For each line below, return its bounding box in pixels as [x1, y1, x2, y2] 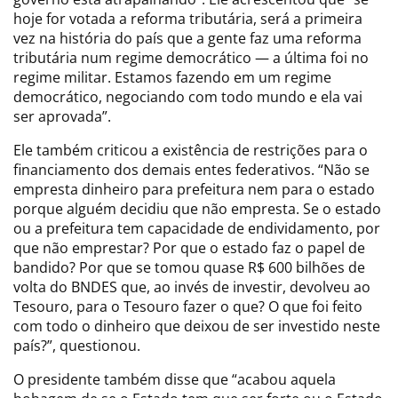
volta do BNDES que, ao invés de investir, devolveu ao [13, 276, 370, 297]
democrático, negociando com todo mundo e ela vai [13, 86, 362, 107]
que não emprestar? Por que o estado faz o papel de [13, 237, 365, 258]
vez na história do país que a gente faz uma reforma [13, 28, 362, 48]
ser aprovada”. [13, 106, 111, 126]
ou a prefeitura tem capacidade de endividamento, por [13, 218, 380, 238]
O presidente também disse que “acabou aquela [13, 369, 336, 389]
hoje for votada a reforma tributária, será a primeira [13, 8, 362, 28]
